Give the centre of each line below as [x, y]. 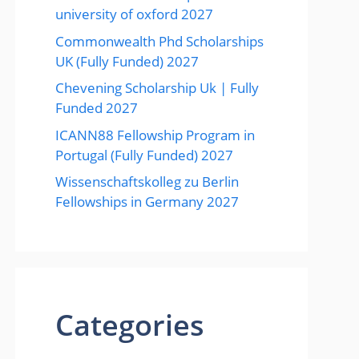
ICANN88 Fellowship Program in [155, 135]
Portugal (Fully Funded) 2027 [144, 155]
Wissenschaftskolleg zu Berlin [147, 182]
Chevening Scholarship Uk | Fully [157, 88]
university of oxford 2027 [134, 14]
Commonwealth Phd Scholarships [159, 41]
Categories [130, 325]
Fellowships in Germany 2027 [147, 202]
